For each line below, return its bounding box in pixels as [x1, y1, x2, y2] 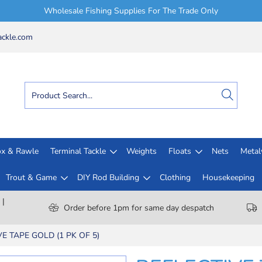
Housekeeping [202, 172, 254, 183]
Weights [126, 146, 157, 157]
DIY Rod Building [77, 172, 139, 183]
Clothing [159, 172, 191, 183]
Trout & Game [5, 172, 57, 183]
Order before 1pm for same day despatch [63, 202, 214, 213]
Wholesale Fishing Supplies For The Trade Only [44, 5, 218, 16]
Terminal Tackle [50, 146, 106, 157]
